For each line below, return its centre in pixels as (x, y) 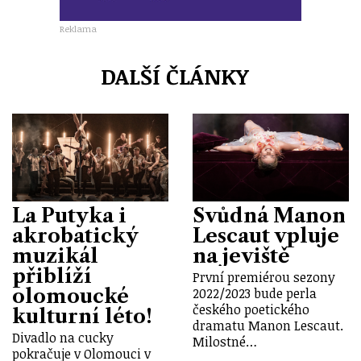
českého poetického (251, 310)
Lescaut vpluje (266, 235)
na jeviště (241, 255)
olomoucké (71, 296)
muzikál (55, 255)
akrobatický (75, 235)
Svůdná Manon (269, 215)
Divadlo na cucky (63, 338)
